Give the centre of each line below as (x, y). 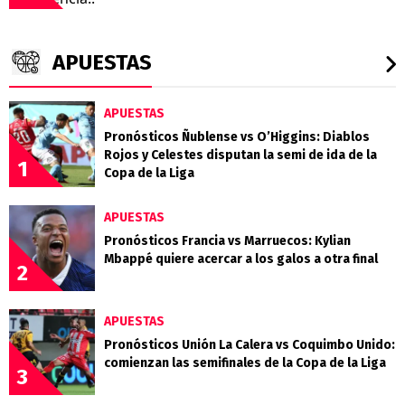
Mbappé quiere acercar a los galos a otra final (241, 259)
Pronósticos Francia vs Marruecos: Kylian (227, 240)
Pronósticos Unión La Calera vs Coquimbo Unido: (250, 344)
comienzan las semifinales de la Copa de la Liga (245, 363)
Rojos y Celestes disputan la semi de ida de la (240, 155)
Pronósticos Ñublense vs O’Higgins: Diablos (237, 137)
